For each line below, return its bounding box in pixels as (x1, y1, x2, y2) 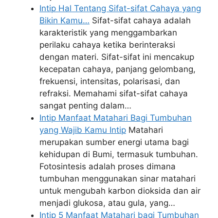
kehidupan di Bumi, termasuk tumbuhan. (39, 149, 198, 159)
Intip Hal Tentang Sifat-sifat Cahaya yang (39, 3, 201, 13)
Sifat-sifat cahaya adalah (90, 16, 191, 25)
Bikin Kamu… (39, 16, 90, 25)
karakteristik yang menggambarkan (39, 28, 177, 37)
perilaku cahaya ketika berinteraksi (39, 40, 175, 50)
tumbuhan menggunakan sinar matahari (39, 174, 196, 183)
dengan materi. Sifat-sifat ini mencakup (39, 52, 194, 62)
